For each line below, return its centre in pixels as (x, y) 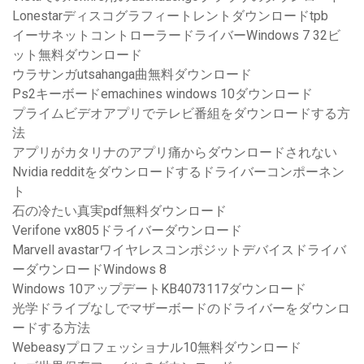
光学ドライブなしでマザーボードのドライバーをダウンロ (181, 309)
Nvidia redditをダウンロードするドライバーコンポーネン (178, 172)
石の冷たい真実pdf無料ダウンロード (119, 211)
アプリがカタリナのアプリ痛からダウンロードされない (175, 153)
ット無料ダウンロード (77, 55)
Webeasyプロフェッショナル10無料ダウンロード (157, 348)
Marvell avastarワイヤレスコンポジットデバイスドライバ (179, 250)
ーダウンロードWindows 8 (89, 270)
